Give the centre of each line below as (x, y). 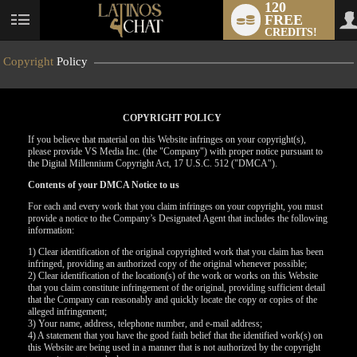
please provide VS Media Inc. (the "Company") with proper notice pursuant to (175, 151)
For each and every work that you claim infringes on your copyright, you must (175, 206)
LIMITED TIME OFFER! (186, 236)
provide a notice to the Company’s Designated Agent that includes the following (178, 218)
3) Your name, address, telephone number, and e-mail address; (145, 324)
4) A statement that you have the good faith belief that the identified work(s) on (175, 335)
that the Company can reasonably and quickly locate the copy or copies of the (173, 300)
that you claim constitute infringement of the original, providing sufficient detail (177, 288)
